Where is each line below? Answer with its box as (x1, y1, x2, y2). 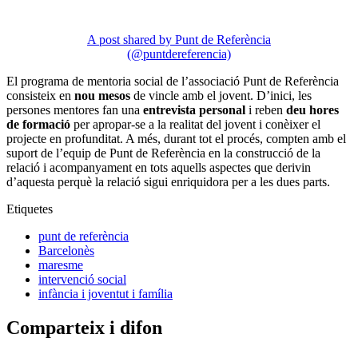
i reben (245, 103, 286, 117)
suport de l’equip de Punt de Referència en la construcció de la (6, 146, 320, 161)
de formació (6, 117, 70, 132)
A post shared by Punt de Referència (87, 33, 271, 47)
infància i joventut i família (38, 287, 173, 301)
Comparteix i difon (6, 317, 162, 339)
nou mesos (74, 89, 130, 103)
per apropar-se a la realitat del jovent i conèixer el (70, 117, 320, 132)
